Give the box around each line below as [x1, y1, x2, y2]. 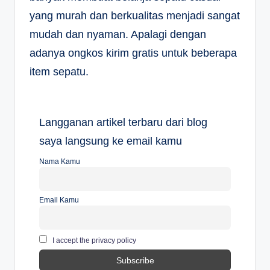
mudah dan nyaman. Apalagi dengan [30, 28, 206, 40]
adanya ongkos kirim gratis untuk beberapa [30, 46, 237, 59]
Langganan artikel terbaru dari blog [39, 116, 207, 129]
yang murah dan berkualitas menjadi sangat [30, 9, 240, 22]
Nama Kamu [39, 158, 80, 166]
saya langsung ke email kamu [39, 135, 182, 148]
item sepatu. [30, 65, 89, 78]
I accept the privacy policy [52, 237, 136, 245]
